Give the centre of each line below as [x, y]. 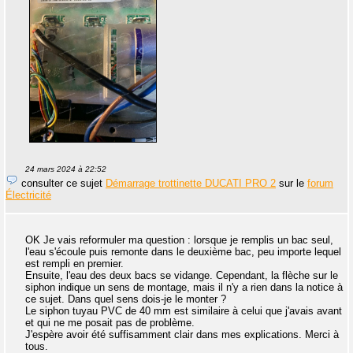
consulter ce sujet [62, 183]
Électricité [28, 195]
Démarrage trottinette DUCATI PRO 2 [191, 183]
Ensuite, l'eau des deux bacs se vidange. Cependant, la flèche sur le [182, 275]
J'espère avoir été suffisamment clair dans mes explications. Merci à [182, 334]
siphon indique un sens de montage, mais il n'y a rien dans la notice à [184, 287]
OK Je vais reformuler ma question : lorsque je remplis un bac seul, [179, 240]
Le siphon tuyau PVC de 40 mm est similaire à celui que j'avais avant [184, 310]
